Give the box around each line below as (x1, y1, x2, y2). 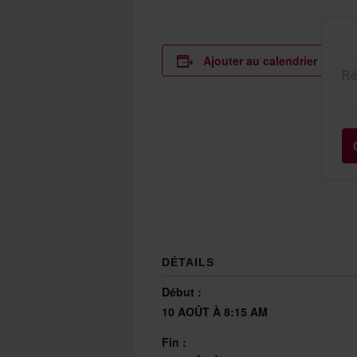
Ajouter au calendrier (203, 53, 317, 69)
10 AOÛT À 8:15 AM (162, 304, 268, 320)
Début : (162, 284, 202, 300)
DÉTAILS (162, 256, 214, 269)
